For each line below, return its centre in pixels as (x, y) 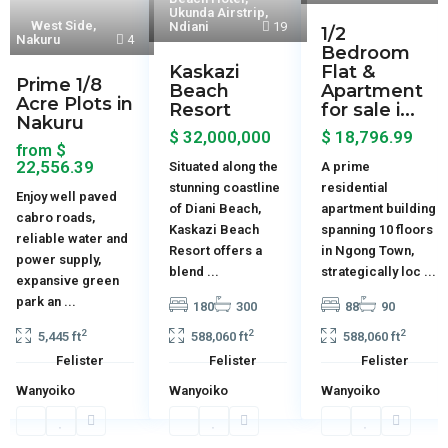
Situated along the (223, 167)
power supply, (59, 260)
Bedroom (366, 53)
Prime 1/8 (59, 85)
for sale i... (368, 110)
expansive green (68, 281)
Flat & (348, 72)
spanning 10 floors (377, 230)
